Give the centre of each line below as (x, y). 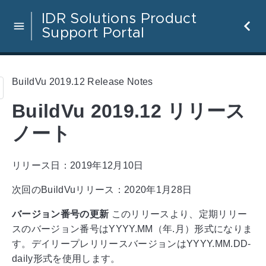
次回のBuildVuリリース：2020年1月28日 (102, 189)
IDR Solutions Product (119, 19)
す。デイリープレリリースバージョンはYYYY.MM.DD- (132, 243)
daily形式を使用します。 (66, 258)
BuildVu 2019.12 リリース (129, 111)
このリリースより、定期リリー (178, 214)
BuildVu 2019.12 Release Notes (83, 81)
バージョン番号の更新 (61, 214)
